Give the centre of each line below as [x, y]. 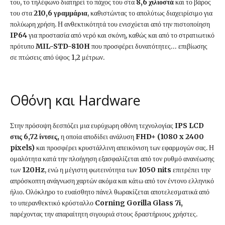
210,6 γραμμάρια [61, 13]
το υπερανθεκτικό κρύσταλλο [52, 203]
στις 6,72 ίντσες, [35, 137]
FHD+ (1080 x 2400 [170, 137]
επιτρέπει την [191, 170]
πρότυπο [23, 46]
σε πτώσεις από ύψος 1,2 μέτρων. [57, 58]
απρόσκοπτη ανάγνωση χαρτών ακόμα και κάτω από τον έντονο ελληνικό [112, 181]
